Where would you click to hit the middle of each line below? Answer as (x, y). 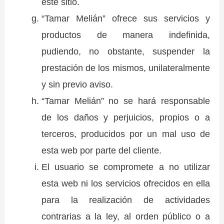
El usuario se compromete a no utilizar (125, 167)
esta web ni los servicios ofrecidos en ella (125, 183)
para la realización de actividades (125, 200)
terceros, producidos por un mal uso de (125, 134)
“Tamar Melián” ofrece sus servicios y (125, 18)
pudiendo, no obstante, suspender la (125, 51)
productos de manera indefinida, (125, 35)
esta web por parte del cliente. (101, 150)
